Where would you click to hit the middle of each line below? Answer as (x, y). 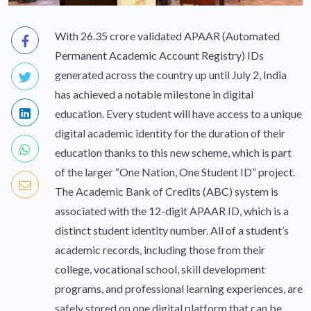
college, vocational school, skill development (160, 269)
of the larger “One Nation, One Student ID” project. (175, 171)
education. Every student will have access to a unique (178, 113)
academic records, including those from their (160, 249)
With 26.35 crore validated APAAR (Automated (167, 35)
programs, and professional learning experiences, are (179, 288)
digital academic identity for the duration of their (170, 133)
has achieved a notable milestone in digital (154, 94)
